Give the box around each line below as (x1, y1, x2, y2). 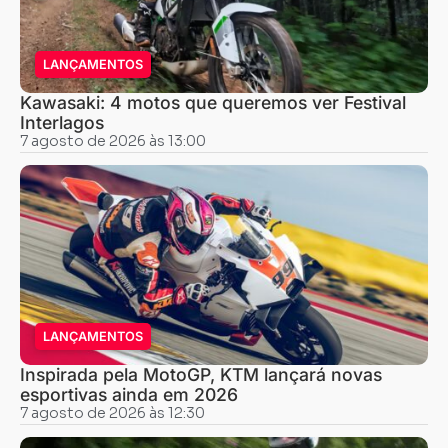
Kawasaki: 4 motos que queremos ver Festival (20, 91, 406, 113)
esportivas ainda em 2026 (20, 383, 238, 405)
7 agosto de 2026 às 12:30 (20, 403, 205, 422)
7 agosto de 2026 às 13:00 (20, 131, 206, 150)
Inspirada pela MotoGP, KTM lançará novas (20, 363, 382, 385)
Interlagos (20, 111, 104, 133)
